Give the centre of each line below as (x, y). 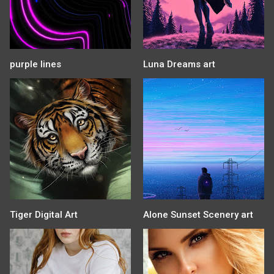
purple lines (35, 64)
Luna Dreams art (179, 64)
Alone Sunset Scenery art (198, 214)
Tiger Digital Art (44, 214)
